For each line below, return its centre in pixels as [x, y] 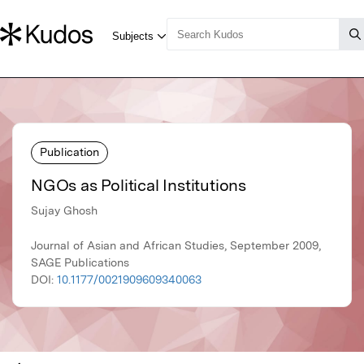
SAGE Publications [80, 263]
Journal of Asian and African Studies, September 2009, [176, 246]
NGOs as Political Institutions [139, 186]
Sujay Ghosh [64, 211]
